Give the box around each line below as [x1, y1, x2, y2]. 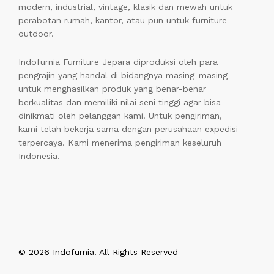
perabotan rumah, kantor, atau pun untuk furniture [18, 15, 227, 26]
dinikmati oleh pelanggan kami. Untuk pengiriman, [18, 110, 222, 120]
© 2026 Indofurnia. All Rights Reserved [18, 247, 178, 257]
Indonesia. [18, 150, 60, 161]
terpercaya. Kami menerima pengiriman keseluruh [18, 137, 221, 147]
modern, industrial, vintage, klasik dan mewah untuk [18, 2, 232, 12]
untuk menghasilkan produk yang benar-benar [18, 83, 206, 94]
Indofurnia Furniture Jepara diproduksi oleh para [18, 56, 218, 67]
